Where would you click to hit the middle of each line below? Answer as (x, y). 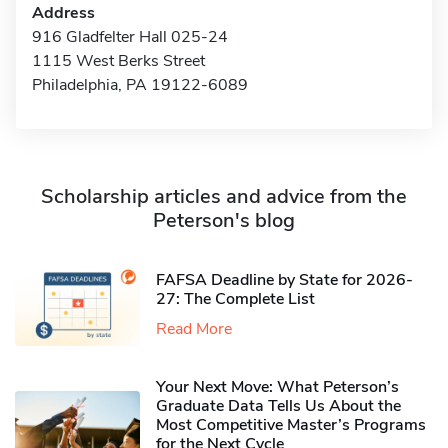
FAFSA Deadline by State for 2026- (284, 279)
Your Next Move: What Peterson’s (277, 387)
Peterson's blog (224, 220)
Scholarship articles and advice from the (224, 196)
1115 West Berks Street (118, 61)
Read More (194, 328)
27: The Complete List (235, 298)
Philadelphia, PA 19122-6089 (140, 85)
